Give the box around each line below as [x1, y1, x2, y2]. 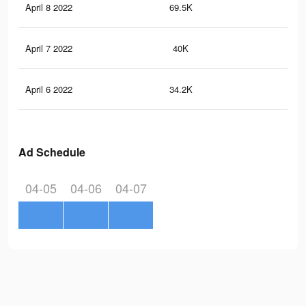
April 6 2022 [25, 83, 72, 96]
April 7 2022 [25, 42, 72, 55]
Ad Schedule [18, 144, 85, 161]
